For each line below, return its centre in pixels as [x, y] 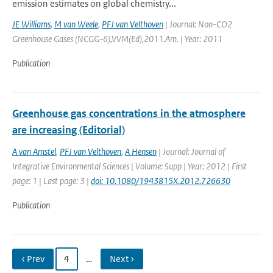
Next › [122, 259]
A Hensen [141, 151]
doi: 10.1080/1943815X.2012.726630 [161, 181]
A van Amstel [34, 151]
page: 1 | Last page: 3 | [51, 181]
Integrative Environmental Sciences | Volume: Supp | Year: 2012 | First [129, 166]
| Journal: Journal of [191, 151]
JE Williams [31, 24]
